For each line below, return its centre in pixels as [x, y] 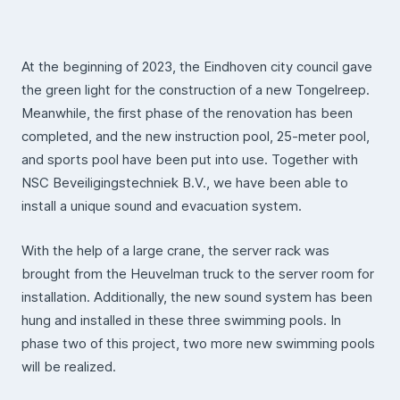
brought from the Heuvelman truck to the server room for [198, 274]
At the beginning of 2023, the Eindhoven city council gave [197, 67]
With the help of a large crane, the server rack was [175, 250]
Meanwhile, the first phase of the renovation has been [187, 113]
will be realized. [69, 367]
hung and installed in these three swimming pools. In [181, 320]
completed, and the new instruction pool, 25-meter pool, [196, 136]
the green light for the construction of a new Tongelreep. [196, 90]
